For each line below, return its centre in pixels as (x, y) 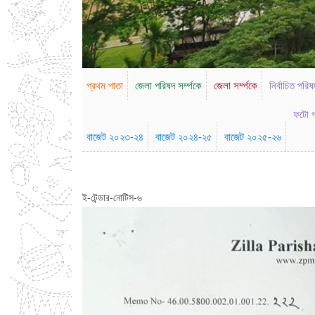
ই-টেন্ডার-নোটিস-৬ (112, 198)
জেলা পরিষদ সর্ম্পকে (168, 86)
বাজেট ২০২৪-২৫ (184, 137)
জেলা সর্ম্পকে (236, 86)
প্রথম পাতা (105, 86)
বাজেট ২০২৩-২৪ (115, 137)
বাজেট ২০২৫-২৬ (253, 137)
